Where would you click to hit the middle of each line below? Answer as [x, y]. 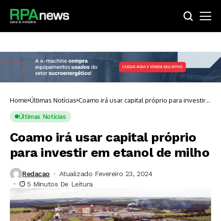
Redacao [36, 174]
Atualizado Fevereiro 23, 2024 [106, 174]
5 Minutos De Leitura [60, 184]
